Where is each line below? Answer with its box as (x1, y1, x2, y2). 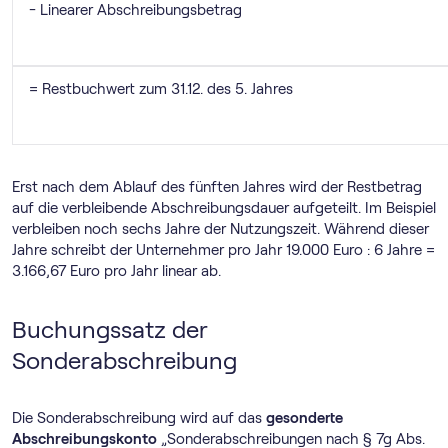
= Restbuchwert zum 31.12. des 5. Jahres (29, 80, 293, 97)
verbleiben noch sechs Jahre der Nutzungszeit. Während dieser (12, 220, 429, 237)
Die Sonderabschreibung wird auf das (12, 409, 266, 426)
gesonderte (266, 409, 343, 426)
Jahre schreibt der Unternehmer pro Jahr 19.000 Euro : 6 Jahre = (12, 241, 435, 258)
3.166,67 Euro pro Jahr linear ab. (12, 262, 221, 279)
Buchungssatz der (12, 315, 208, 343)
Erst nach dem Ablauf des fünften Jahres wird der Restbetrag (12, 178, 422, 195)
